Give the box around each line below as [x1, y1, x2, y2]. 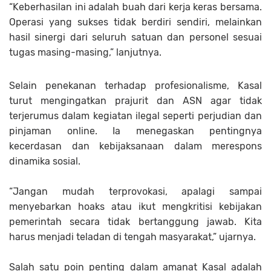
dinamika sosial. [9, 155, 80, 167]
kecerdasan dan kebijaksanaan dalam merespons [9, 140, 262, 152]
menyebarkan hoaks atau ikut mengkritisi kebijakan [9, 200, 262, 212]
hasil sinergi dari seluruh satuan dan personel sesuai [9, 31, 262, 43]
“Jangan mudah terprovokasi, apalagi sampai [9, 185, 262, 197]
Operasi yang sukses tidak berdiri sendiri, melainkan [9, 16, 262, 28]
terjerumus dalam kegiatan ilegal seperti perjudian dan [9, 109, 262, 122]
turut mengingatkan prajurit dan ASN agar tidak [9, 94, 262, 106]
